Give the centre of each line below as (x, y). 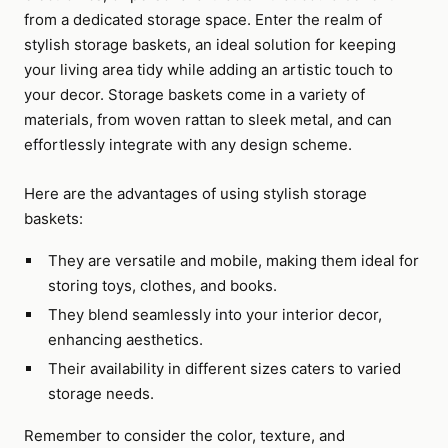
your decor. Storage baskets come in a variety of (194, 94)
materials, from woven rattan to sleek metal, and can (208, 119)
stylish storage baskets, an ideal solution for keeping (210, 44)
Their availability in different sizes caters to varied (224, 368)
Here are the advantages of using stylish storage (195, 193)
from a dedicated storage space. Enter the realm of (203, 19)
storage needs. (100, 393)
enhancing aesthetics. (125, 339)
